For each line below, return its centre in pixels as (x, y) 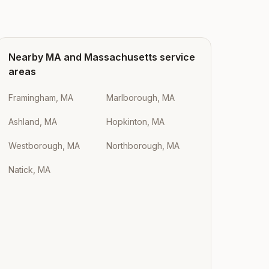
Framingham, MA (41, 98)
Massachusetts (121, 57)
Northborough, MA (143, 146)
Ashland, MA (33, 122)
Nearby (27, 57)
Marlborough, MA (140, 98)
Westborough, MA (44, 146)
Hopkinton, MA (135, 122)
